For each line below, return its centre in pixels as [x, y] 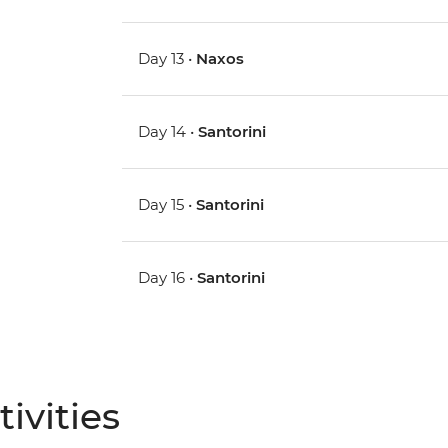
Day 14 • [168, 132]
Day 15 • [167, 205]
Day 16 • [168, 278]
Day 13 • [167, 59]
